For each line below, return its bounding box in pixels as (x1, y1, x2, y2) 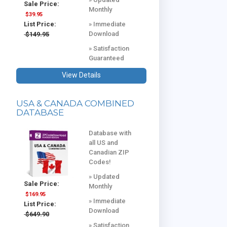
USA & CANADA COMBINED (16, 98, 135, 108)
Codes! (89, 158, 111, 166)
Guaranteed (89, 54, 125, 62)
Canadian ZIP (89, 148, 130, 156)
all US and (89, 138, 119, 146)
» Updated (89, 172, 120, 180)
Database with (89, 129, 132, 137)
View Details (61, 70, 101, 79)
